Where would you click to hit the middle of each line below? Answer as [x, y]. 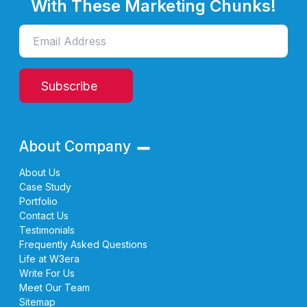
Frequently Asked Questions [83, 245]
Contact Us [44, 216]
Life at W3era [49, 259]
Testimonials [47, 230]
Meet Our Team [54, 288]
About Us [40, 173]
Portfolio [38, 201]
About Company [75, 147]
